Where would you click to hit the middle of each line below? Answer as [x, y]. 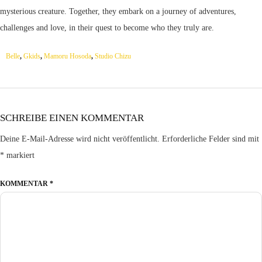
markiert [19, 156]
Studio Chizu [113, 56]
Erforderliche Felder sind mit [211, 139]
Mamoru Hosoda [68, 56]
